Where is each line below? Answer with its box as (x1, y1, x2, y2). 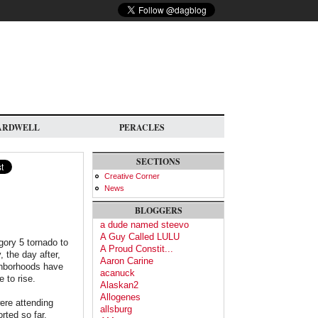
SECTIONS (136, 155, 180, 168)
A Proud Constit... (100, 243, 173, 255)
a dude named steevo (100, 219, 189, 231)
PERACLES (119, 121, 165, 133)
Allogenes (100, 292, 141, 303)
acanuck (100, 268, 135, 279)
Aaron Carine (100, 256, 153, 267)
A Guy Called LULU (100, 231, 180, 243)
